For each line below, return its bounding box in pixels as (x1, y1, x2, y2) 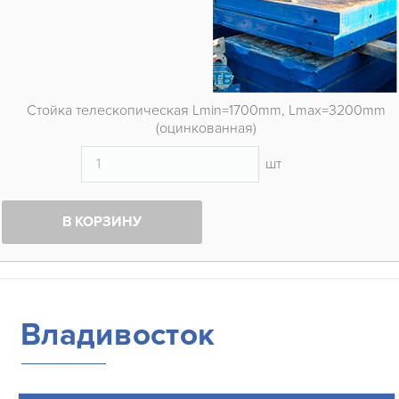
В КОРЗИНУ (61, 213, 142, 232)
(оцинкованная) (156, 119, 256, 138)
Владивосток (20, 315, 216, 354)
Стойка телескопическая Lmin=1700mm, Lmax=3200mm (27, 102, 386, 120)
